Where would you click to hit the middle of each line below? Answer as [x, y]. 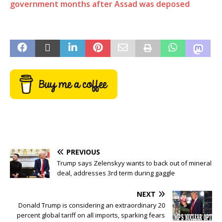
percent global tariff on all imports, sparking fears [91, 215]
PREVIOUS [83, 152]
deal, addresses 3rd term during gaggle [116, 173]
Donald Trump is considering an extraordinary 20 [92, 205]
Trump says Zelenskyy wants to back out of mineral [134, 163]
